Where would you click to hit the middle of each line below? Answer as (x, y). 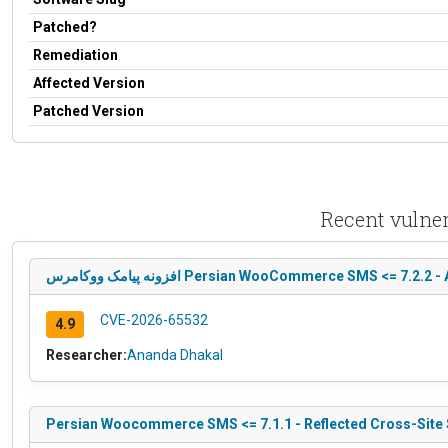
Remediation (75, 54)
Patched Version (88, 110)
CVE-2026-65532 (153, 319)
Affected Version (89, 82)
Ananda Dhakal (175, 354)
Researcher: (86, 354)
